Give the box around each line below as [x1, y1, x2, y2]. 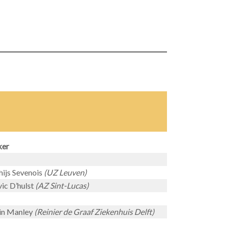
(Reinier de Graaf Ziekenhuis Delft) [34, 207, 154, 216]
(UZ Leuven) [44, 167, 87, 177]
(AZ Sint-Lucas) [35, 181, 89, 190]
